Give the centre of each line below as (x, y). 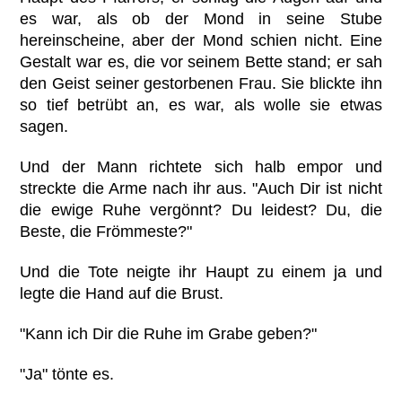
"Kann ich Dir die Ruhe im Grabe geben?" (169, 334)
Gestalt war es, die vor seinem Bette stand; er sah (201, 61)
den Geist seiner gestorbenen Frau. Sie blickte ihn (201, 83)
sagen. (44, 126)
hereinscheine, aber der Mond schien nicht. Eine (201, 40)
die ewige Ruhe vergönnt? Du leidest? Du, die (201, 210)
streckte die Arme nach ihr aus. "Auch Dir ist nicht (201, 188)
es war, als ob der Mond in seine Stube (201, 18)
